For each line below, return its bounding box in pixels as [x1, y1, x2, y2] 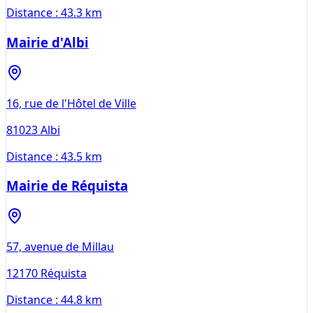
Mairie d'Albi [6, 33, 89, 51]
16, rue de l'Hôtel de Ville [6, 95, 136, 111]
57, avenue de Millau [6, 239, 114, 255]
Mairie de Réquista [6, 177, 128, 195]
